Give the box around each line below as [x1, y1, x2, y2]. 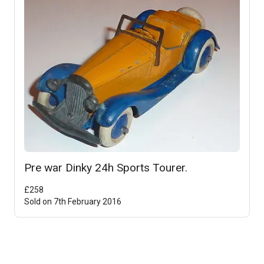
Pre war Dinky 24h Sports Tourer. [24, 160, 187, 174]
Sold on [24, 196, 54, 206]
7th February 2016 [54, 196, 121, 206]
